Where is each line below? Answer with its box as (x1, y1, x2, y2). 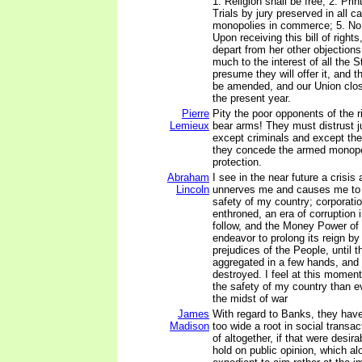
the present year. (213, 92, 291, 104)
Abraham (167, 171, 209, 183)
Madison (170, 320, 209, 332)
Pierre (182, 107, 209, 120)
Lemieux (170, 120, 209, 132)
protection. (213, 156, 262, 168)
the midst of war (213, 293, 288, 305)
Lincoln (176, 183, 209, 196)
